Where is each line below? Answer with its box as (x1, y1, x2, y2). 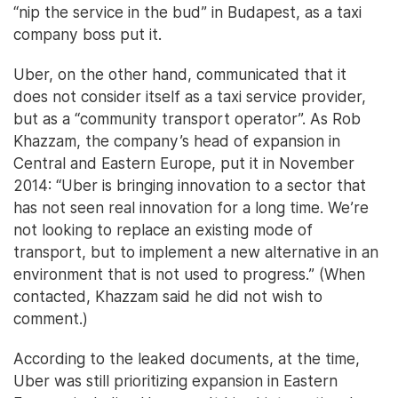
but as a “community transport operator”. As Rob (13, 109, 361, 129)
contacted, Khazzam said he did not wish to (13, 287, 322, 306)
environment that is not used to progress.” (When (13, 265, 365, 284)
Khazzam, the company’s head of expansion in (13, 131, 340, 151)
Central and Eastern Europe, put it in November (13, 154, 354, 173)
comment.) (13, 309, 88, 329)
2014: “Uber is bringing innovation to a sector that (13, 176, 366, 195)
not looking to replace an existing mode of (13, 220, 313, 240)
